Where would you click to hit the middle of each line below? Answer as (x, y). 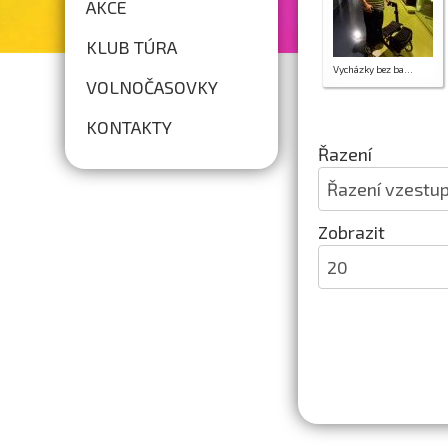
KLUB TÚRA (132, 47)
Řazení (346, 154)
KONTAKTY (129, 127)
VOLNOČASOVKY (152, 87)
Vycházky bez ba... (372, 69)
